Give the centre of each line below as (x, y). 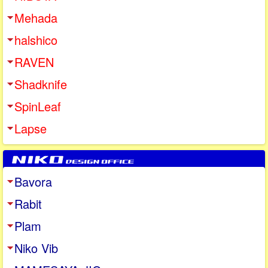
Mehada (36, 17)
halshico (36, 39)
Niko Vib (36, 248)
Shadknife (41, 84)
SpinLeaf (38, 106)
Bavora (33, 181)
